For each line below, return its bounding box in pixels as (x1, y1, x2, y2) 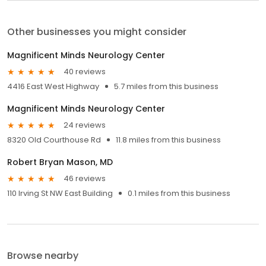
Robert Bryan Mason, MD (7, 156, 113, 168)
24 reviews (64, 119, 106, 131)
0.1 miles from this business (128, 187, 230, 199)
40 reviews (64, 66, 106, 78)
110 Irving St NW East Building (7, 187, 113, 199)
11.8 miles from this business (116, 134, 221, 145)
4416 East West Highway (7, 80, 99, 92)
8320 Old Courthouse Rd (7, 134, 101, 145)
